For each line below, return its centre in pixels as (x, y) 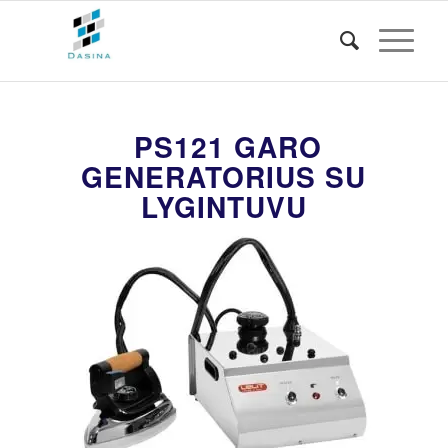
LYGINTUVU (223, 206)
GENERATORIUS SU (224, 176)
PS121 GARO (224, 146)
